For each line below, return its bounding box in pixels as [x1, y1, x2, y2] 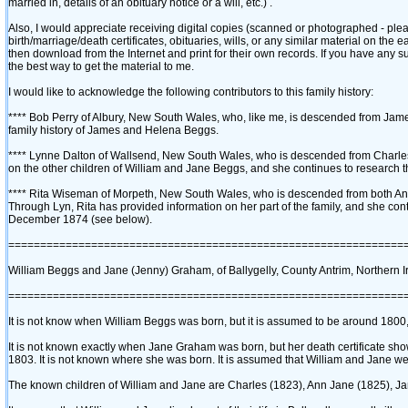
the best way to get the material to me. [8, 60, 194, 73]
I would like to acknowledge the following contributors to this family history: [8, 86, 373, 98]
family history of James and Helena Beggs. [8, 124, 219, 137]
